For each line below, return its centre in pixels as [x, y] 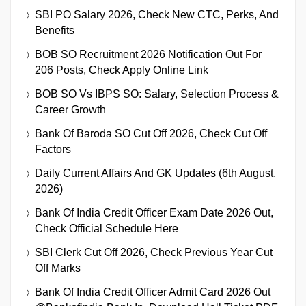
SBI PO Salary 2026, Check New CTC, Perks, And [157, 15]
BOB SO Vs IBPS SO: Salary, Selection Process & [157, 94]
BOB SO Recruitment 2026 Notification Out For [148, 55]
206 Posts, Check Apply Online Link [122, 70]
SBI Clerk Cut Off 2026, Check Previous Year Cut [154, 253]
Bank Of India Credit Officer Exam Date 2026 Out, [154, 213]
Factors [53, 150]
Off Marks [58, 268]
